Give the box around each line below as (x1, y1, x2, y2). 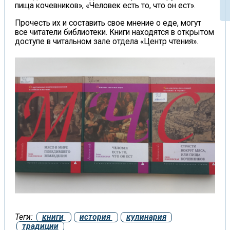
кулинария (126, 212, 166, 222)
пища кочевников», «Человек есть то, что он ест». (15, 1, 196, 11)
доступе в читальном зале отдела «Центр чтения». (15, 36, 198, 46)
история (79, 212, 112, 222)
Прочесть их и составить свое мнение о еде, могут (15, 18, 201, 28)
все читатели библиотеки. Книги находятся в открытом (15, 27, 214, 37)
